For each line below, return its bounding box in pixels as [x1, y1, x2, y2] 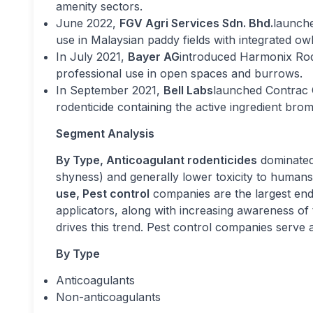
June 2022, [56, 16, 119, 30]
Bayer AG [128, 50, 180, 64]
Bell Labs [163, 83, 213, 97]
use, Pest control [56, 187, 150, 201]
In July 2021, [56, 50, 128, 64]
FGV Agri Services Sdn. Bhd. [119, 16, 273, 30]
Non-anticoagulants [56, 290, 161, 304]
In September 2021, [56, 83, 163, 97]
